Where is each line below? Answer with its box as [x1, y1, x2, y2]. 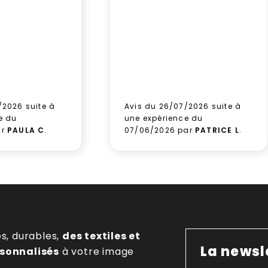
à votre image [59, 245, 135, 258]
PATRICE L [194, 125, 239, 135]
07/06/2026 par [124, 125, 195, 135]
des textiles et [62, 229, 141, 243]
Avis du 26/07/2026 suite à [124, 101, 242, 111]
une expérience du [124, 113, 203, 123]
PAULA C [7, 125, 45, 135]
